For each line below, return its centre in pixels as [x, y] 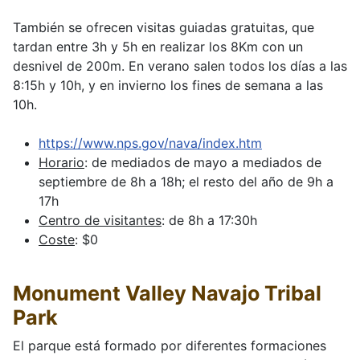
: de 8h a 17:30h [209, 221]
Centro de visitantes [100, 221]
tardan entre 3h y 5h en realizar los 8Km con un [158, 47]
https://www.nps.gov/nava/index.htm [150, 143]
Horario [61, 163]
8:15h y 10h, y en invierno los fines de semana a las [168, 86]
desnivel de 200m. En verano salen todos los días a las [180, 66]
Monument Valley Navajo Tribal [167, 294]
